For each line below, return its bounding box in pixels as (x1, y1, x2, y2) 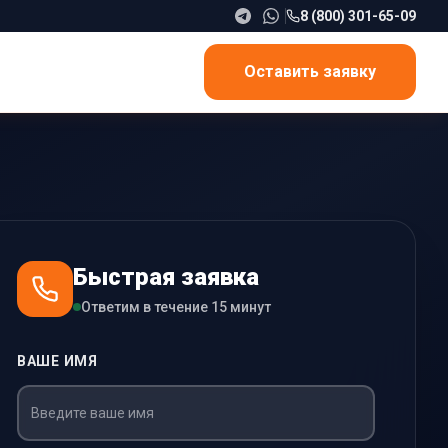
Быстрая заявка (73, 263, 259, 291)
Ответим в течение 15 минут (81, 299, 271, 315)
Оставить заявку (244, 62, 376, 81)
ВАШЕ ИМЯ (17, 353, 98, 369)
